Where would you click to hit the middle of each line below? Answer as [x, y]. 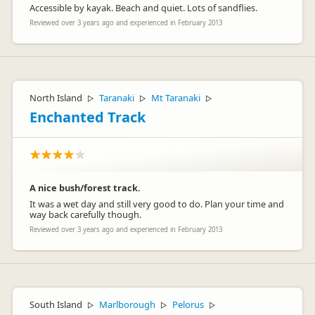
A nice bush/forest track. [85, 188]
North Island [56, 98]
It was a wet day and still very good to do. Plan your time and [157, 204]
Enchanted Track [88, 117]
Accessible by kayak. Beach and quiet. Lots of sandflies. [143, 8]
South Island [56, 304]
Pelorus [188, 304]
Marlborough [127, 304]
